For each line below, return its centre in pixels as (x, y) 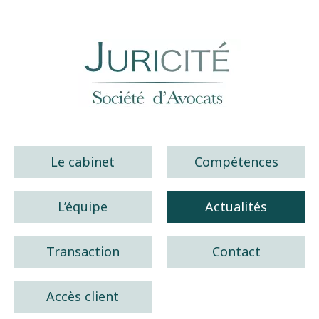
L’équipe (83, 206)
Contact (236, 251)
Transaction (83, 251)
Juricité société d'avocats (143, 148)
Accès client (83, 296)
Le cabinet (83, 162)
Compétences (236, 162)
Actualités (236, 206)
